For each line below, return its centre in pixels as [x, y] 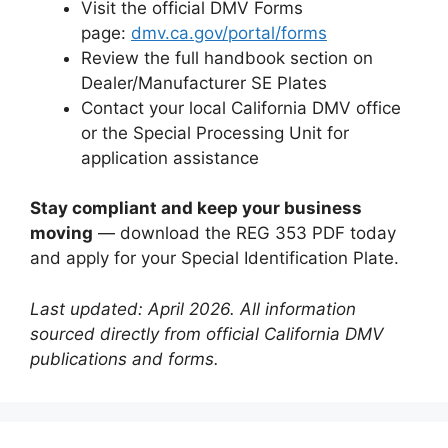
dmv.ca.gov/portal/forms [229, 32]
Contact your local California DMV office [241, 107]
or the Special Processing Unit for [215, 132]
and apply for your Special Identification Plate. [214, 258]
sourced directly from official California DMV [207, 333]
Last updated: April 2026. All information [193, 308]
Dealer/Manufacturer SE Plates [204, 82]
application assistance [170, 157]
